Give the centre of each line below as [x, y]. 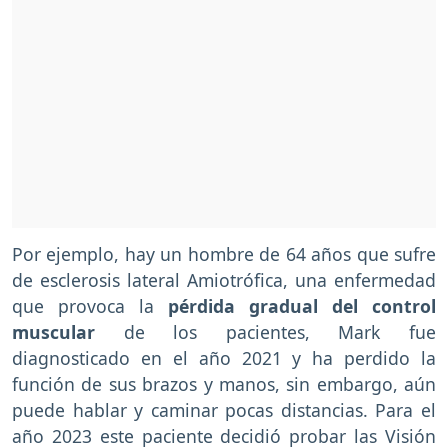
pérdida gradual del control [302, 306]
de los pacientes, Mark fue [265, 332]
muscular [53, 332]
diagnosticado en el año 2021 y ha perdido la [224, 358]
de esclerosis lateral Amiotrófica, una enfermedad [224, 280]
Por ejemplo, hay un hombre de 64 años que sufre [224, 254]
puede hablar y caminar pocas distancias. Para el [224, 410]
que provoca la [90, 306]
